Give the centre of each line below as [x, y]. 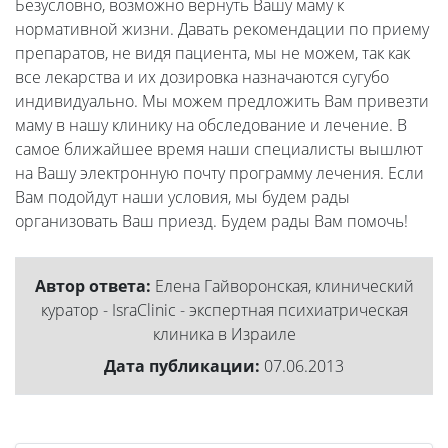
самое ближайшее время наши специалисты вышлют [219, 149]
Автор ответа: [92, 286]
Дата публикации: [182, 366]
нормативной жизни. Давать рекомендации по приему [222, 29]
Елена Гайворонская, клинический [282, 286]
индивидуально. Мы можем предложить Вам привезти [222, 101]
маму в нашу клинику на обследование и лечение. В [211, 125]
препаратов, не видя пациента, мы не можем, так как [212, 53]
